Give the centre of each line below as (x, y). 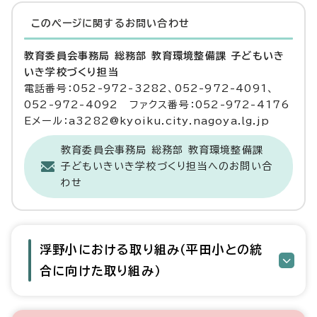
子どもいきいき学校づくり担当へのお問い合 (167, 166)
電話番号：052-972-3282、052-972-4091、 (149, 88)
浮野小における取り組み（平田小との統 (151, 249)
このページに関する (78, 23)
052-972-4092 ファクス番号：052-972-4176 (157, 105)
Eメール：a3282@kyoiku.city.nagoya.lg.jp (147, 121)
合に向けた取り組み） (100, 271)
